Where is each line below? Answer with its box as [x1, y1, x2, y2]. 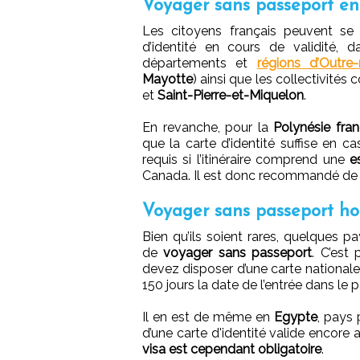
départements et [142, 55, 257, 71]
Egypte [274, 309, 317, 325]
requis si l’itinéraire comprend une [142, 151, 350, 167]
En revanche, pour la [142, 119, 274, 135]
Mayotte [142, 71, 193, 87]
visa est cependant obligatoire [142, 341, 321, 357]
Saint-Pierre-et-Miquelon [157, 87, 304, 103]
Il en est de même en [142, 309, 274, 325]
